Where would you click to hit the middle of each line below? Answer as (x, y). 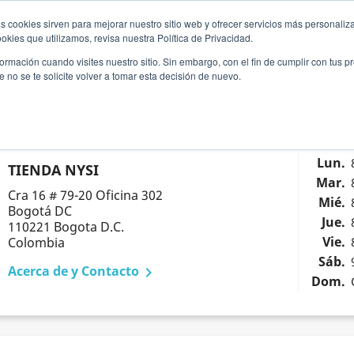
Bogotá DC (40, 211)
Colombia (36, 243)
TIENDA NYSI (53, 170)
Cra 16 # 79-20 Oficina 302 (85, 195)
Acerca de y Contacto (73, 271)
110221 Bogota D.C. (66, 227)
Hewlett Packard (146, 36)
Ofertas (273, 36)
